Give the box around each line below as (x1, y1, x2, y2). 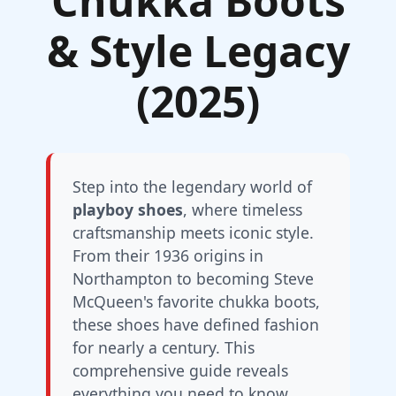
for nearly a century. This (72, 337, 255, 358)
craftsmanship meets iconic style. (72, 222, 314, 243)
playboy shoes (72, 199, 183, 220)
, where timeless (183, 199, 302, 220)
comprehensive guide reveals (72, 360, 288, 381)
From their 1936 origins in (72, 245, 263, 266)
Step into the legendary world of (72, 176, 312, 197)
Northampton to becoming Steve (72, 268, 314, 289)
